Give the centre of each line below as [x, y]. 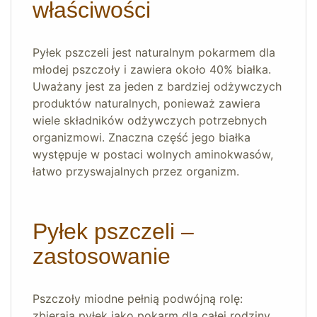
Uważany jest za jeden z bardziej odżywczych [157, 87]
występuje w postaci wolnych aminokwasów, [153, 155]
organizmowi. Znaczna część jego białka [142, 138]
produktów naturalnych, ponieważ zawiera [146, 104]
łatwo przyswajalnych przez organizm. [136, 172]
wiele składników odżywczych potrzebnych [150, 121]
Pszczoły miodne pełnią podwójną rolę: [138, 299]
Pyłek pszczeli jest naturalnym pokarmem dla [154, 53]
